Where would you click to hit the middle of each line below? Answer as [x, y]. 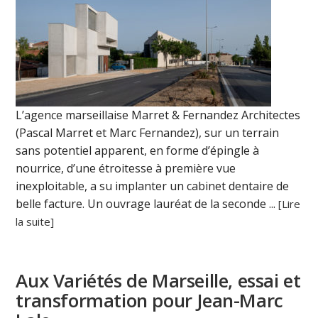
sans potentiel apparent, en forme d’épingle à [138, 150]
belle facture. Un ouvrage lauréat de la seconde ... [147, 203]
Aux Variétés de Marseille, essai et [158, 280]
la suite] [35, 221]
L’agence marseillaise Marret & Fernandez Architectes [158, 115]
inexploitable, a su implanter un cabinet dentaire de [153, 186]
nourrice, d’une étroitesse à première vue [126, 168]
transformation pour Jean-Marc [149, 300]
